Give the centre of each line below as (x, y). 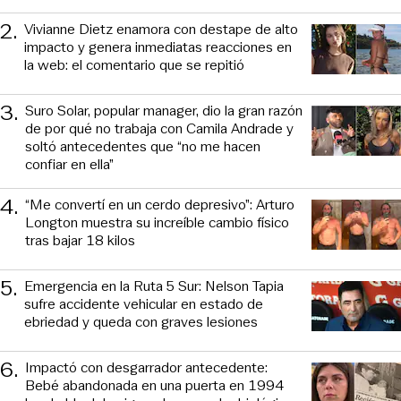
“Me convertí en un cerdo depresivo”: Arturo (160, 205)
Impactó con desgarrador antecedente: (146, 368)
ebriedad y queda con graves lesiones (141, 322)
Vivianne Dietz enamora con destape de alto (161, 30)
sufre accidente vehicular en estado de (144, 304)
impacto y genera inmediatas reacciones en (158, 47)
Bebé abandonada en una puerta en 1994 (154, 386)
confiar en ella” (69, 165)
